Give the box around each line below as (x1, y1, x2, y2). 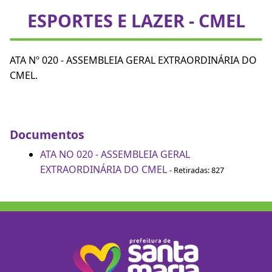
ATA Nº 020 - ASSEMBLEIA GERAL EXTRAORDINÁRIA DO (10, 53, 257, 67)
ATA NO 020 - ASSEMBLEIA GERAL (40, 148, 190, 161)
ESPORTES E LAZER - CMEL (27, 8, 245, 32)
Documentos (10, 126, 84, 143)
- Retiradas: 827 (169, 165, 224, 175)
